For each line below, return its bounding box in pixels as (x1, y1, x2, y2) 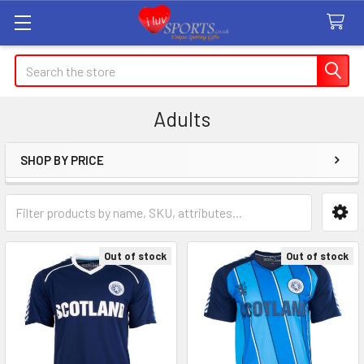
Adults (154, 106, 210, 131)
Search (15, 56, 52, 71)
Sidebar (19, 171, 101, 201)
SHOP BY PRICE (20, 153, 104, 167)
